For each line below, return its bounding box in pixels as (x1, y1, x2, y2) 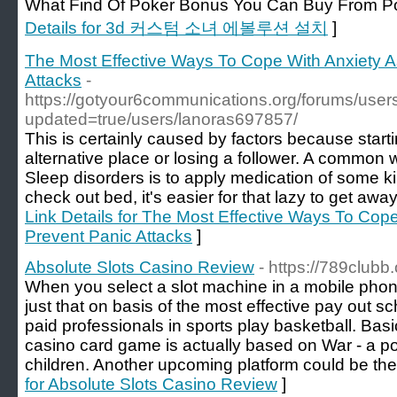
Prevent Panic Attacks (25, 227, 192, 245)
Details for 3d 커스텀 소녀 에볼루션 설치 (25, 19, 328, 37)
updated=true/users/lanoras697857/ (25, 110, 298, 128)
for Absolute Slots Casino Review (25, 375, 277, 393)
